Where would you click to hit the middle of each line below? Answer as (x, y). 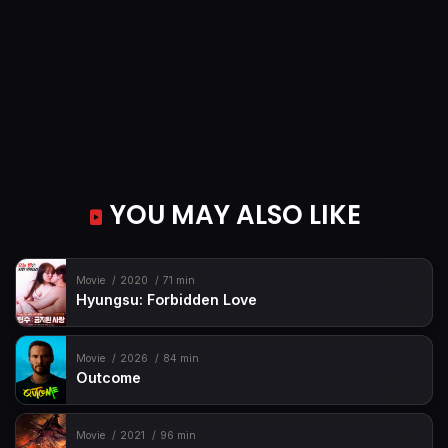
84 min (180, 358)
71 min (178, 281)
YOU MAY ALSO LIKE (232, 214)
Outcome (109, 377)
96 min (177, 436)
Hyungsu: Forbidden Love (167, 300)
